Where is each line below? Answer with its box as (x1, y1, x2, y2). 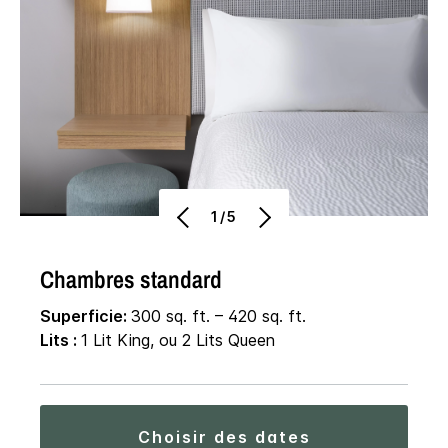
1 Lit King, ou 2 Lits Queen (81, 330, 275, 351)
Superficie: (40, 306, 131, 327)
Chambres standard (40, 263, 222, 296)
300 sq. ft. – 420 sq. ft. (131, 306, 306, 327)
